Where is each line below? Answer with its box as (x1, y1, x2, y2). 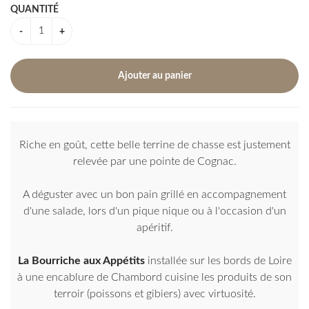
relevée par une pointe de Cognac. (72, 156, 237, 168)
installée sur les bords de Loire (144, 255, 292, 267)
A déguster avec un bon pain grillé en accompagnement (23, 189, 286, 201)
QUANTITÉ (10, 5, 59, 15)
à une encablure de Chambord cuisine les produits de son (17, 272, 292, 283)
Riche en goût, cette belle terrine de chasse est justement (19, 139, 290, 151)
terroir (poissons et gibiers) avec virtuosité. (53, 288, 256, 300)
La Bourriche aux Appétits (17, 255, 145, 267)
